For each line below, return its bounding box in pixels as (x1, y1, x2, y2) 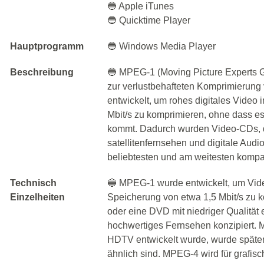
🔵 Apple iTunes (107, 1, 174, 11)
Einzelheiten (10, 192, 65, 202)
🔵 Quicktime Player (107, 15, 191, 25)
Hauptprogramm (10, 41, 84, 51)
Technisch (10, 178, 57, 188)
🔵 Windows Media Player (107, 41, 216, 51)
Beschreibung (10, 67, 74, 77)
